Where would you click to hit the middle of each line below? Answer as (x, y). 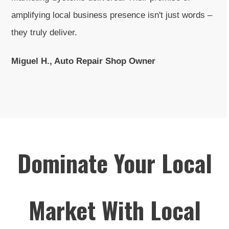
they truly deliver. (45, 32)
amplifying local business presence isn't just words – (112, 15)
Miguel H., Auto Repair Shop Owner (83, 61)
